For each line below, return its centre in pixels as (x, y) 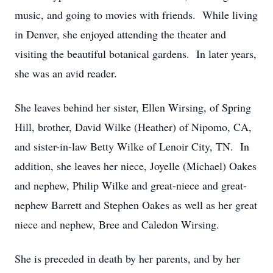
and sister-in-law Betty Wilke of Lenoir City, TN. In (132, 146)
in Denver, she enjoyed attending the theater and (120, 34)
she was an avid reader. (66, 73)
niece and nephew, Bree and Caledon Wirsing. (117, 224)
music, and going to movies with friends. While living (136, 15)
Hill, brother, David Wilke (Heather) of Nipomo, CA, (133, 127)
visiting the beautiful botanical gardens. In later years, (136, 54)
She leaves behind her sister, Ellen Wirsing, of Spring (133, 107)
